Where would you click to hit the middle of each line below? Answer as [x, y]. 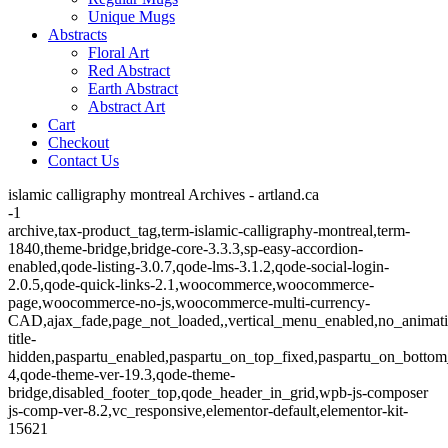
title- [22, 338]
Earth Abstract [133, 88]
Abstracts [77, 34]
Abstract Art [126, 106]
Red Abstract [129, 70]
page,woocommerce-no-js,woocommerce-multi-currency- [189, 302]
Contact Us [83, 160]
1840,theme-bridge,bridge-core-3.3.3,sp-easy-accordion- [185, 248]
